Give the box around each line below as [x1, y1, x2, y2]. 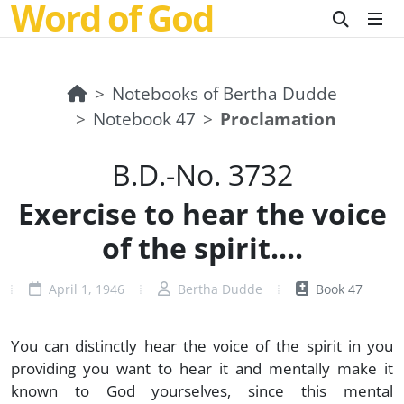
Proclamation [220, 106, 335, 131]
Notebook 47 [93, 106, 196, 131]
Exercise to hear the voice [17, 194, 387, 233]
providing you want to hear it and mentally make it [11, 357, 393, 379]
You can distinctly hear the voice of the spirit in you [11, 335, 393, 356]
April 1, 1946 [44, 280, 124, 298]
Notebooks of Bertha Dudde [111, 81, 337, 106]
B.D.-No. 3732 [111, 155, 293, 194]
